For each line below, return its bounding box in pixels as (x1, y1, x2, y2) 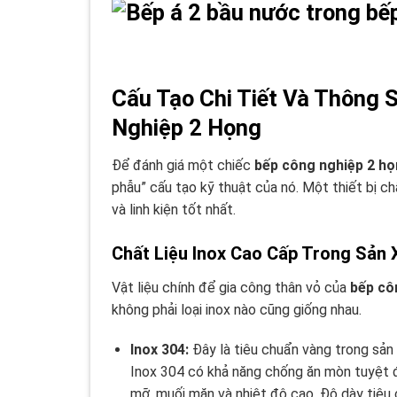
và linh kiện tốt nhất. (112, 200, 236, 218)
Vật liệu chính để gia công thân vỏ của (112, 278, 350, 296)
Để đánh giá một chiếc (112, 156, 254, 174)
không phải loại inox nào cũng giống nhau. (112, 300, 362, 318)
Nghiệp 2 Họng (112, 114, 261, 142)
